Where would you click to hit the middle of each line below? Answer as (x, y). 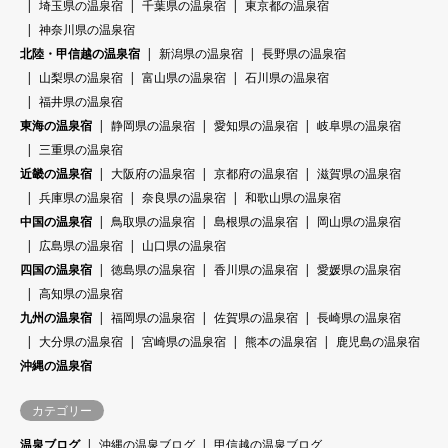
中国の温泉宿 (56, 222)
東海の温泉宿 (56, 126)
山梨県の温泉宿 (81, 78)
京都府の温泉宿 (256, 174)
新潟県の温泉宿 (201, 54)
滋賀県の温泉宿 (359, 174)
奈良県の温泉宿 (184, 198)
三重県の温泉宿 (81, 150)
